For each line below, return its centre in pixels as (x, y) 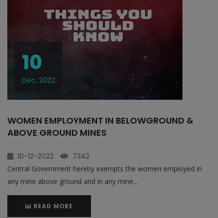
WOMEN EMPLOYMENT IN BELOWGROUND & (100, 120)
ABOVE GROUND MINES (57, 133)
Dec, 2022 (38, 80)
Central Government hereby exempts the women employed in (105, 169)
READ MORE (52, 206)
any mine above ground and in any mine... (73, 181)
